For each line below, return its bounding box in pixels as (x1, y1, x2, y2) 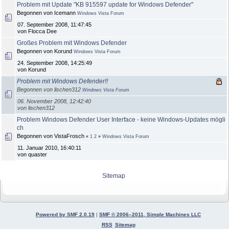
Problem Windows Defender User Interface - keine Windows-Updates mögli (17, 116, 225, 123)
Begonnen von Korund (17, 48, 74, 54)
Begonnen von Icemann (17, 9, 77, 16)
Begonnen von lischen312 (17, 86, 82, 93)
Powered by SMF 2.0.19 (36, 211, 95, 217)
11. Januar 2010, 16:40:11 (17, 144, 81, 151)
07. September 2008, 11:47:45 (17, 21, 91, 28)
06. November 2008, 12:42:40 (17, 98, 91, 104)
